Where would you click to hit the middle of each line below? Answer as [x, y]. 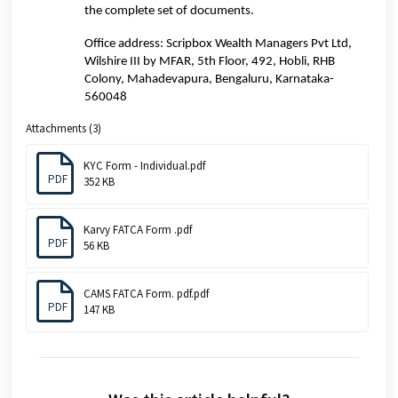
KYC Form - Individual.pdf [144, 165]
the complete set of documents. [170, 11]
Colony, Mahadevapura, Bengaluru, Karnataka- [210, 79]
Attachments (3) [64, 128]
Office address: [126, 44]
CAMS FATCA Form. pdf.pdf [146, 293]
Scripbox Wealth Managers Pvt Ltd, [259, 44]
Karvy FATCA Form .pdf [138, 229]
